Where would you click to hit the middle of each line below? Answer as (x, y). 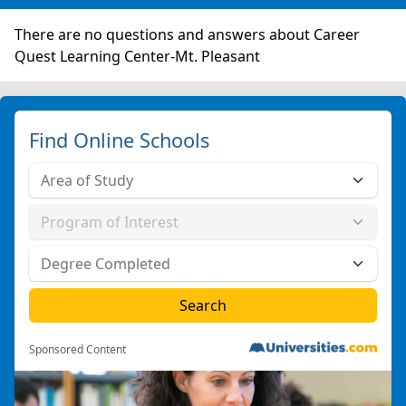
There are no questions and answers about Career (187, 34)
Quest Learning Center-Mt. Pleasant (137, 56)
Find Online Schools (119, 140)
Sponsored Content (77, 349)
